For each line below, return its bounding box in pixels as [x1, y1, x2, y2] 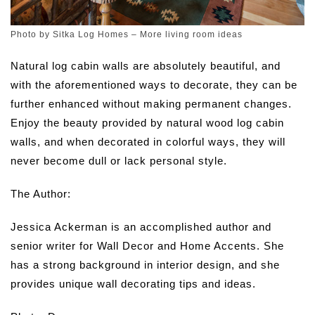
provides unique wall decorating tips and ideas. [11, 277, 256, 290]
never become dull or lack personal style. [11, 154, 227, 167]
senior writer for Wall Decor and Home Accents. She [11, 239, 284, 252]
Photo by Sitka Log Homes [11, 29, 129, 39]
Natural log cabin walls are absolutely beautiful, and [11, 59, 281, 72]
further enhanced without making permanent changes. [11, 97, 292, 110]
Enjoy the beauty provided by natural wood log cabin [11, 116, 284, 129]
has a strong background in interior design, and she [11, 258, 280, 271]
